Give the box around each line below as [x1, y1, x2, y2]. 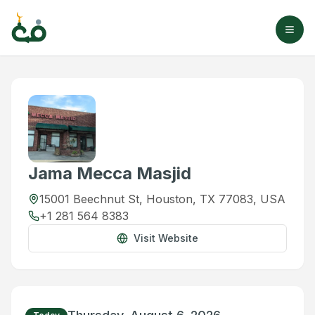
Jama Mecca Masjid [28, 163, 191, 184]
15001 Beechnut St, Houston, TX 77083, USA [39, 192, 285, 206]
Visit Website [134, 232, 198, 244]
